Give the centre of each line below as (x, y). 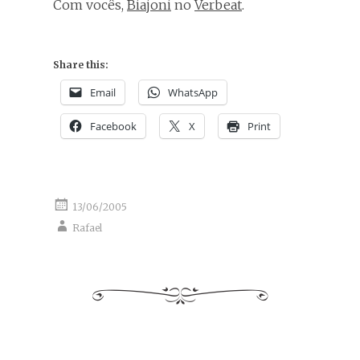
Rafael (87, 227)
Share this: (81, 64)
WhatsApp (193, 92)
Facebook (113, 126)
